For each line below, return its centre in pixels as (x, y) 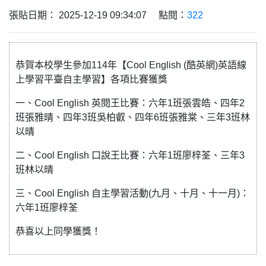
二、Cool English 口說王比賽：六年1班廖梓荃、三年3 (130, 155)
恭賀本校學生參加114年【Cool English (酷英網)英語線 (131, 65)
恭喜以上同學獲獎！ (58, 231)
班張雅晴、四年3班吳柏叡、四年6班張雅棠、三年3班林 (133, 117)
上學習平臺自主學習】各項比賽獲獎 (91, 79)
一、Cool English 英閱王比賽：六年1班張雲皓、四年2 (130, 103)
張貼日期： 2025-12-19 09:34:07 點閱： (98, 15)
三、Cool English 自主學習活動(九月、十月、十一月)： (132, 193)
